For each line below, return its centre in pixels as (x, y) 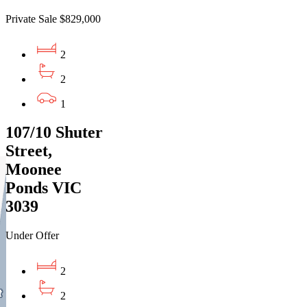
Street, (29, 151)
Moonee (34, 170)
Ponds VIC (44, 188)
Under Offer (32, 236)
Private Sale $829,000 (53, 19)
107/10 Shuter (54, 133)
